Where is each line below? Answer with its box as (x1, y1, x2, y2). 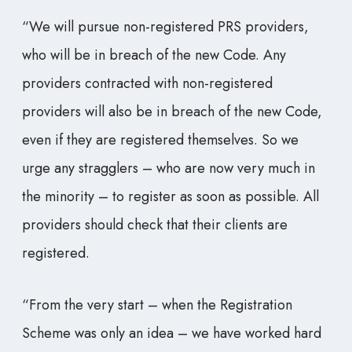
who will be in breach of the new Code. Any (22, 45, 286, 66)
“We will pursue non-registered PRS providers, (22, 16, 309, 38)
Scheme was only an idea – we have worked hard (22, 323, 321, 344)
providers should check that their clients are (22, 214, 288, 236)
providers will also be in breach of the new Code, (22, 101, 322, 123)
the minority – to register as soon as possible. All (22, 186, 319, 207)
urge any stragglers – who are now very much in (22, 158, 315, 179)
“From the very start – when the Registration (22, 295, 292, 316)
